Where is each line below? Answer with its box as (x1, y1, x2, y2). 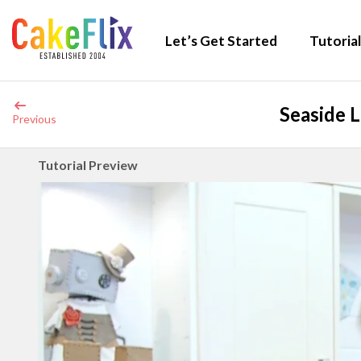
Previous (12, 112, 56, 126)
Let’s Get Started (165, 32, 277, 49)
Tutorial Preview (38, 157, 138, 172)
